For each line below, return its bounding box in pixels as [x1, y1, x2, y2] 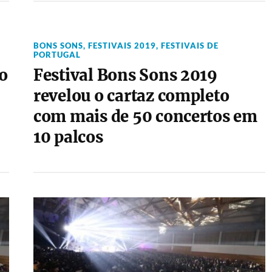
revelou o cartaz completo [33, 86, 229, 106]
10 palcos [33, 127, 103, 147]
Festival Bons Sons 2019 [33, 66, 217, 85]
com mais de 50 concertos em [33, 107, 257, 126]
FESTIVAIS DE [160, 41, 219, 50]
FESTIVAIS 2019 [87, 41, 156, 50]
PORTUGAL [33, 50, 81, 59]
